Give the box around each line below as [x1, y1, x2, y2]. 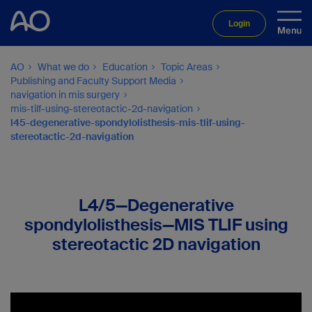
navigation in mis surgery [10, 88, 120, 101]
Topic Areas [161, 61, 212, 73]
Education [102, 61, 148, 73]
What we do [38, 61, 89, 73]
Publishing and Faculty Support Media [10, 75, 176, 87]
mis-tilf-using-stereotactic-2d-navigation [10, 102, 193, 115]
